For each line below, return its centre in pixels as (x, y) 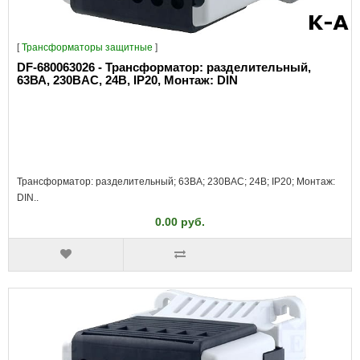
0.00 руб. (180, 222)
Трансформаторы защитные (87, 47)
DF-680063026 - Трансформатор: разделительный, (164, 67)
